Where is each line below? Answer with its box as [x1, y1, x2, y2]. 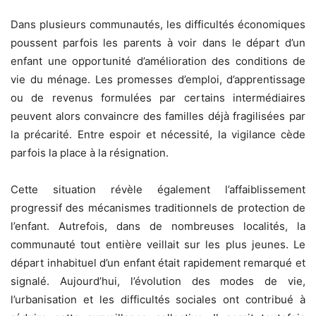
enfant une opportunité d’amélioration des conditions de [11, 54, 305, 68]
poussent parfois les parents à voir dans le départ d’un [11, 35, 305, 49]
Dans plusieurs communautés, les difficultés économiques [11, 17, 305, 31]
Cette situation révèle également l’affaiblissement [11, 182, 305, 196]
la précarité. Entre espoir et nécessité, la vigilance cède [11, 127, 305, 141]
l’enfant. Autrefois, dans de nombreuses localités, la [11, 219, 305, 233]
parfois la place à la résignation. [11, 145, 169, 159]
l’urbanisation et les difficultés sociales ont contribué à [11, 292, 305, 306]
